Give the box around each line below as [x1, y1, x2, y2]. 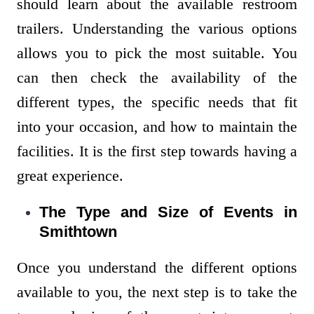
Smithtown [39, 223, 117, 241]
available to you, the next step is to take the [17, 283, 297, 301]
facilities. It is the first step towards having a [17, 142, 297, 161]
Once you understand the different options [17, 259, 297, 277]
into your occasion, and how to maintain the [17, 118, 297, 136]
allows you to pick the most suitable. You [17, 44, 297, 62]
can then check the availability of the [17, 69, 297, 87]
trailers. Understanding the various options [17, 20, 297, 38]
